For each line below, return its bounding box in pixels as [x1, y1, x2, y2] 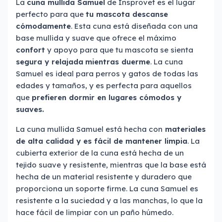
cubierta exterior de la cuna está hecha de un [16, 148, 184, 158]
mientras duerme [85, 57, 150, 66]
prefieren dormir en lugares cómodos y [32, 93, 181, 102]
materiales [163, 124, 206, 134]
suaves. [16, 105, 44, 114]
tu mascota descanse [86, 9, 168, 19]
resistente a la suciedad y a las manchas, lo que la [16, 196, 203, 205]
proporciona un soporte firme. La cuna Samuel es [16, 184, 198, 193]
